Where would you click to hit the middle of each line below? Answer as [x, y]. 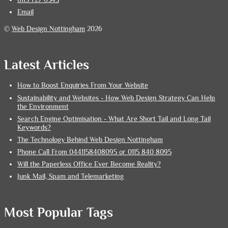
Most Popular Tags [59, 213]
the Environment [43, 106]
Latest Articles [47, 65]
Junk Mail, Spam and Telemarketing [70, 177]
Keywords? [34, 127]
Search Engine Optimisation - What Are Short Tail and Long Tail [114, 119]
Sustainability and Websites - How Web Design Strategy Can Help [116, 98]
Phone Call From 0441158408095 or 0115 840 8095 [94, 152]
